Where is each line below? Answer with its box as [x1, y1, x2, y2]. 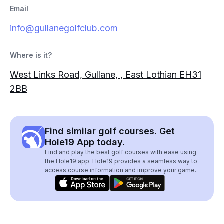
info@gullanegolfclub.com [10, 23, 118, 33]
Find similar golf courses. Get [45, 126, 175, 136]
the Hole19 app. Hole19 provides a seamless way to [45, 157, 197, 165]
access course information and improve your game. [45, 166, 196, 174]
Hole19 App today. [45, 137, 125, 147]
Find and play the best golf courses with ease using [45, 148, 196, 156]
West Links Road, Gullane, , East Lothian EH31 [10, 69, 201, 80]
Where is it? [10, 51, 52, 59]
